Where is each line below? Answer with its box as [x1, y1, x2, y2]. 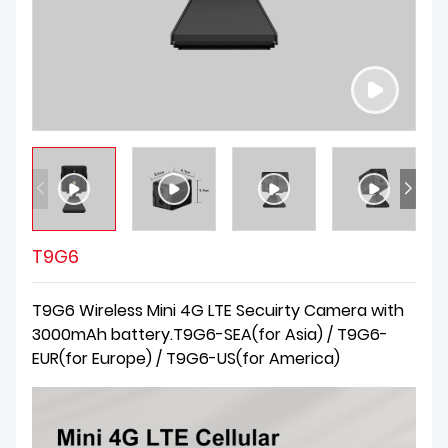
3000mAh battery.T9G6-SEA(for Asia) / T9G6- [32, 322, 388, 346]
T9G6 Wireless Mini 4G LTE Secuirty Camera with [32, 298, 404, 322]
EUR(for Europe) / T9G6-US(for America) [32, 346, 340, 370]
